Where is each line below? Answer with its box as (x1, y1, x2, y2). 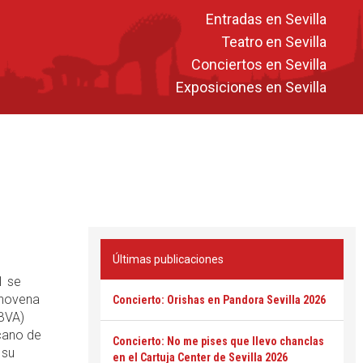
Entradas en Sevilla (206, 10, 327, 28)
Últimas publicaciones (113, 253, 224, 266)
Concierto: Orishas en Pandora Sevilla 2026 (113, 293, 326, 306)
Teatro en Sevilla (221, 32, 327, 50)
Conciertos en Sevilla (191, 55, 327, 73)
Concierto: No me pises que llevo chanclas (113, 335, 324, 348)
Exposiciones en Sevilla (176, 78, 327, 96)
